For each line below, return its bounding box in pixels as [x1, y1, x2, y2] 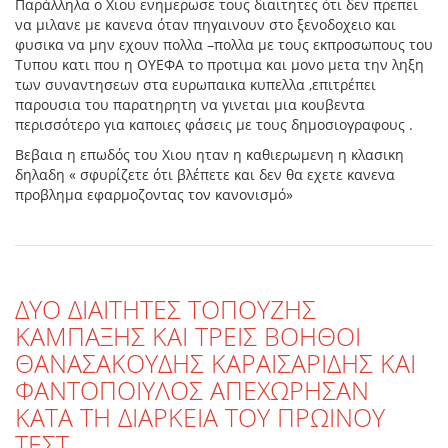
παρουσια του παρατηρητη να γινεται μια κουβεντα [15, 95, 365, 115]
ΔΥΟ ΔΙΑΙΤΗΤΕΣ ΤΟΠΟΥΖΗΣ [15, 292, 316, 327]
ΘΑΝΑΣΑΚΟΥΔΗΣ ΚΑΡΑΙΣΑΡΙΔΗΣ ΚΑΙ [15, 346, 416, 381]
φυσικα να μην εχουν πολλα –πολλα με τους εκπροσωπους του [15, 35, 433, 55]
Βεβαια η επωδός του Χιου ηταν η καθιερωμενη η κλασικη [15, 145, 404, 165]
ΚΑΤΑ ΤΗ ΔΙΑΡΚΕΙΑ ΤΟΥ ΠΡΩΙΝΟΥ [15, 400, 385, 435]
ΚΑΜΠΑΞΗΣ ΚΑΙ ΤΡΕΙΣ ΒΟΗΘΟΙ [15, 319, 361, 354]
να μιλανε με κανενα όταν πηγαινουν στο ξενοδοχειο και [15, 15, 396, 35]
